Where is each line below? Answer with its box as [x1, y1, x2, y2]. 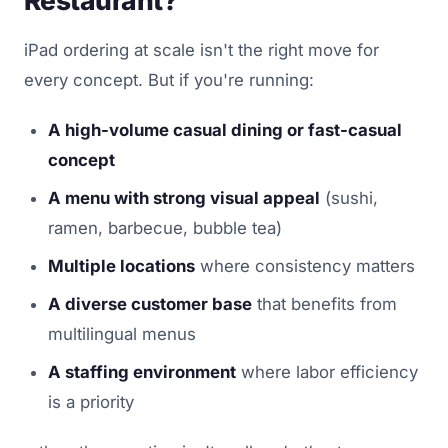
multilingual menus [48, 323, 196, 344]
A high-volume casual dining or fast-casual [48, 119, 402, 140]
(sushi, [320, 187, 378, 208]
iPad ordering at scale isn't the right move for [24, 39, 379, 60]
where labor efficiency [236, 361, 418, 382]
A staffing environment [48, 361, 236, 382]
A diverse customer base [48, 293, 252, 314]
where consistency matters [195, 255, 415, 276]
